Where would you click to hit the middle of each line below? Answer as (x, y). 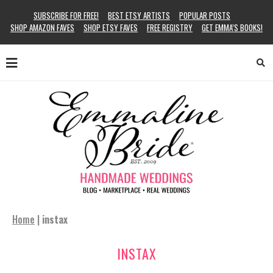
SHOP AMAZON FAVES (42, 27)
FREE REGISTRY (170, 27)
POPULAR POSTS (205, 15)
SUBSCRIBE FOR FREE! (66, 15)
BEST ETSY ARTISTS (139, 15)
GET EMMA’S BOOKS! (232, 27)
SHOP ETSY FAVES (111, 27)
